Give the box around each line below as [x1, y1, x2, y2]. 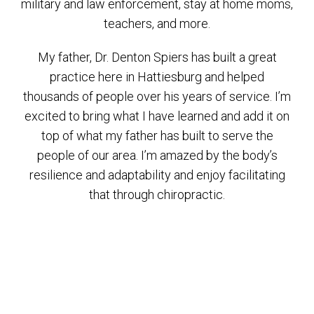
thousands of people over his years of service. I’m [23, 89, 291, 104]
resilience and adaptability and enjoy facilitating [29, 168, 285, 182]
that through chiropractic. [89, 187, 225, 202]
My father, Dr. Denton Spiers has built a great [37, 50, 277, 64]
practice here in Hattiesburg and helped [50, 69, 264, 84]
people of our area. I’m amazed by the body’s [36, 148, 278, 163]
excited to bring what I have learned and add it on [25, 109, 289, 123]
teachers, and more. [104, 16, 210, 31]
